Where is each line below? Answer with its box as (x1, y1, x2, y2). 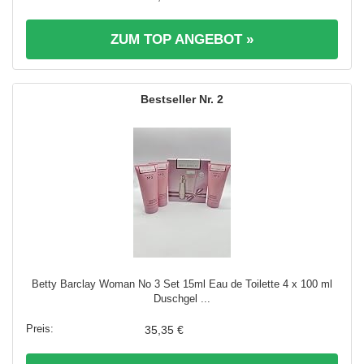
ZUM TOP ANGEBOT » (110, 32, 253, 48)
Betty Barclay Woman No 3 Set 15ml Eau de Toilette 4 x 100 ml (32, 278, 332, 291)
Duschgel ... (154, 292, 210, 305)
